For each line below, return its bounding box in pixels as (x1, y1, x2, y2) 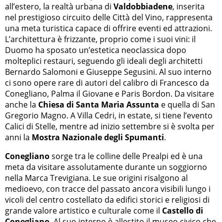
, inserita (172, 1, 205, 12)
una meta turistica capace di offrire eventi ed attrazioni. (5, 23, 212, 34)
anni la (5, 132, 32, 143)
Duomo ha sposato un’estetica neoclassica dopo (5, 45, 186, 56)
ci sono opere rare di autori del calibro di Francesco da (5, 77, 209, 89)
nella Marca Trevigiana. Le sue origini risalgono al (5, 172, 188, 184)
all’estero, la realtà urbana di (5, 1, 113, 12)
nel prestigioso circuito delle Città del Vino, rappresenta (5, 12, 213, 23)
